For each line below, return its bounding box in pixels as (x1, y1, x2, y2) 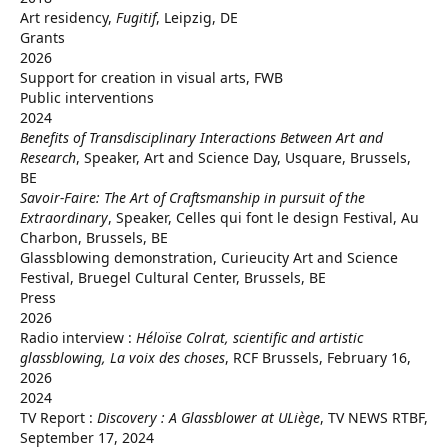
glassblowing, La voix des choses (20, 348, 225, 367)
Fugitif (116, 8, 156, 27)
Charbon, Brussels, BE (20, 228, 168, 247)
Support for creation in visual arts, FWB (20, 68, 283, 87)
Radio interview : (20, 328, 136, 347)
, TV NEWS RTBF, (320, 408, 428, 427)
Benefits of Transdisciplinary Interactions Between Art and (20, 128, 383, 147)
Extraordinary (20, 208, 108, 227)
